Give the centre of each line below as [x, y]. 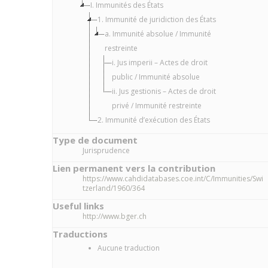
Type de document [95, 140]
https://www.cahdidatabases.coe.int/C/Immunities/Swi [173, 179]
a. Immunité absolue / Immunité [158, 34]
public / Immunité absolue [156, 77]
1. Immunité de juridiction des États [157, 19]
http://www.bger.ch [115, 216]
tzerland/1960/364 [114, 188]
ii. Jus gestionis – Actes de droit [164, 91]
